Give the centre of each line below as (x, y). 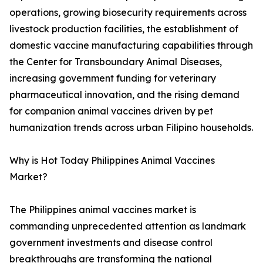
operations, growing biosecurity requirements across (128, 13)
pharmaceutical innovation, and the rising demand (124, 95)
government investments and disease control (111, 243)
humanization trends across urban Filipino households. (131, 128)
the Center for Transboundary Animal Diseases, (116, 62)
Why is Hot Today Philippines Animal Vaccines (112, 161)
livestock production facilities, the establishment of (124, 29)
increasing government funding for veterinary (113, 78)
